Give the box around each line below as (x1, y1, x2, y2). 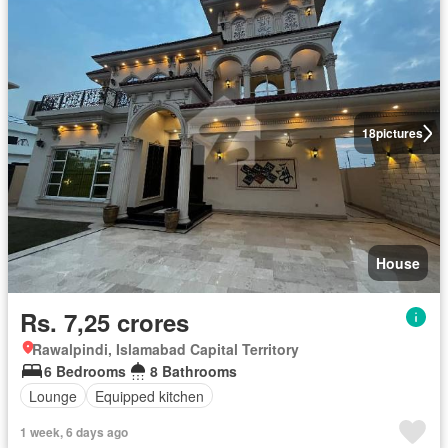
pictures (375, 124, 423, 143)
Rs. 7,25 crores (20, 305, 189, 340)
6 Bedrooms (44, 361, 126, 382)
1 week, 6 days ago (20, 423, 128, 442)
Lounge (29, 385, 77, 406)
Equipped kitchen (95, 385, 204, 406)
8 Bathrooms (150, 361, 237, 382)
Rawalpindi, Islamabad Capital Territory (32, 339, 299, 360)
